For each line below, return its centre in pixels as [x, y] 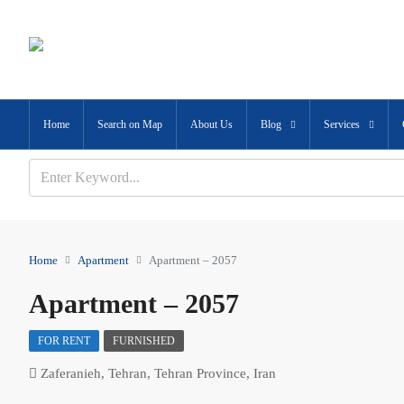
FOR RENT [64, 341]
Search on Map [130, 124]
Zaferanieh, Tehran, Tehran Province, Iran [158, 373]
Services [342, 124]
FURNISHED [144, 341]
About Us [211, 124]
